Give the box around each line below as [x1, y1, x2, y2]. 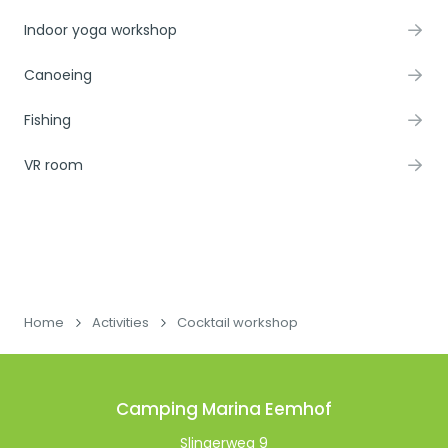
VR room [24, 154, 83, 175]
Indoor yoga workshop [24, 19, 177, 40]
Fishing [24, 109, 71, 130]
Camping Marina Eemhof [116, 396, 332, 421]
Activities [92, 312, 149, 332]
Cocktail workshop [177, 312, 298, 332]
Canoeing [24, 64, 92, 85]
